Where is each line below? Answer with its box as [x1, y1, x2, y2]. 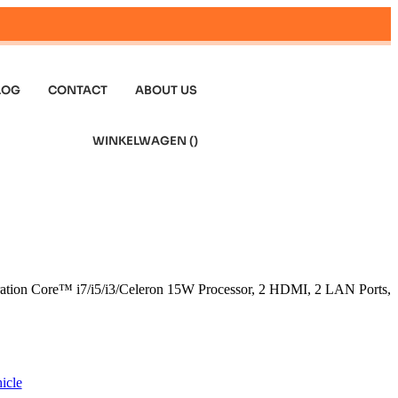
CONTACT [48, 83, 108, 98]
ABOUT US [135, 83, 198, 98]
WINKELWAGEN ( [92, 133, 195, 148]
